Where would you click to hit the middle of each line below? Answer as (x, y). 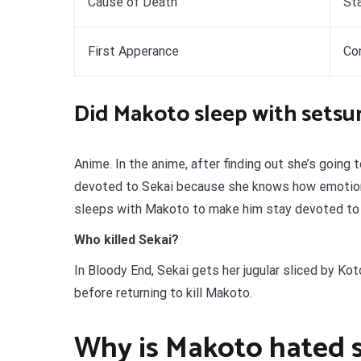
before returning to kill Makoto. (163, 293)
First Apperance (133, 51)
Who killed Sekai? (127, 239)
